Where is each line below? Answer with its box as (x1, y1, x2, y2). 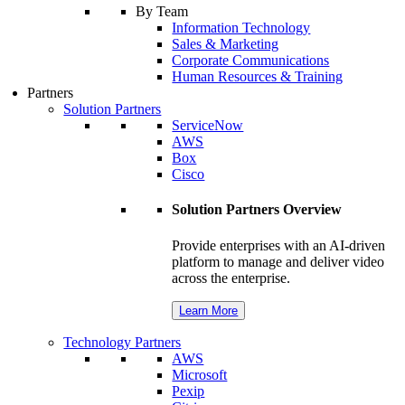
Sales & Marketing (172, 36, 279, 52)
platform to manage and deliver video (172, 253, 385, 269)
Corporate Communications (172, 52, 330, 69)
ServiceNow (172, 118, 244, 134)
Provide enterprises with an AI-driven (172, 237, 386, 253)
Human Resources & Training (172, 69, 344, 85)
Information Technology (172, 20, 311, 36)
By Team (136, 4, 189, 20)
